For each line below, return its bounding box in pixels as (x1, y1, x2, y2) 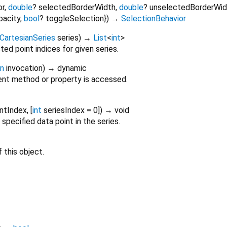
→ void (104, 105, 129, 116)
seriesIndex (44, 105, 85, 116)
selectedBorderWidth (39, 3, 116, 13)
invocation (6, 63, 43, 73)
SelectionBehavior (121, 14, 186, 24)
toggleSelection (46, 14, 104, 24)
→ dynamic (47, 63, 87, 73)
